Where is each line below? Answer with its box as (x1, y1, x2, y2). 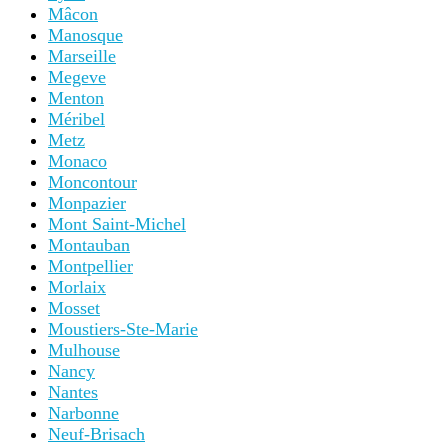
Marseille (48, 46, 116, 66)
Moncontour (48, 172, 137, 192)
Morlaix (48, 277, 106, 297)
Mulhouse (48, 340, 120, 360)
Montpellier (48, 256, 133, 276)
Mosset (48, 298, 100, 318)
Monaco (48, 151, 107, 171)
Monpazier (48, 193, 126, 213)
